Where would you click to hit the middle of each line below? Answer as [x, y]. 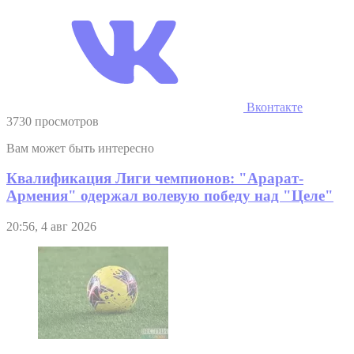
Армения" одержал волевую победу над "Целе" [170, 196]
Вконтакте [273, 107]
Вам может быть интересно [80, 148]
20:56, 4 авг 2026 [51, 227]
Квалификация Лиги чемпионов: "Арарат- [155, 179]
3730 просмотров [53, 121]
